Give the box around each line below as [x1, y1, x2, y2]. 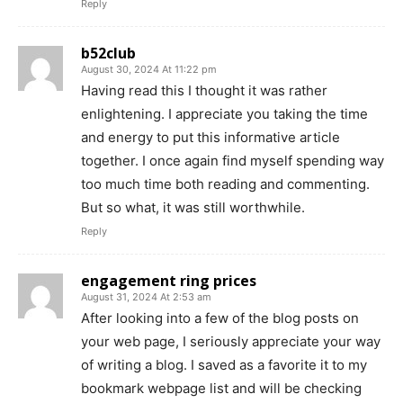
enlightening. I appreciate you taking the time [81, 104, 368, 122]
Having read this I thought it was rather [81, 81, 327, 99]
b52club [81, 42, 136, 63]
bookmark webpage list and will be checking [81, 379, 362, 397]
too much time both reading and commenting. [81, 175, 370, 193]
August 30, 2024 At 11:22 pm [81, 62, 217, 76]
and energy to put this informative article [81, 128, 340, 146]
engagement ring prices [81, 270, 256, 291]
